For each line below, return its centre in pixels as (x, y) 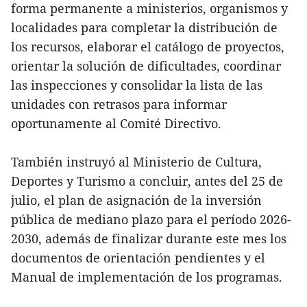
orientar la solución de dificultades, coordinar (146, 66)
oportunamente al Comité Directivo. (116, 123)
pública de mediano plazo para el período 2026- (151, 219)
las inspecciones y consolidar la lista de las (137, 85)
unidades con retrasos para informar (119, 104)
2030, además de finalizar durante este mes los (149, 238)
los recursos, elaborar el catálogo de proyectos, (148, 47)
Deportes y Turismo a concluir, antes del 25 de (147, 181)
